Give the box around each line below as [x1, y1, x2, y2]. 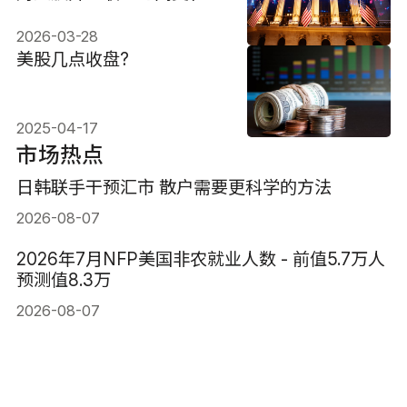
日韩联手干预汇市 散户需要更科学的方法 [15, 176, 332, 199]
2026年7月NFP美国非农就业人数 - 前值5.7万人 [15, 248, 385, 271]
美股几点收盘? [15, 48, 129, 71]
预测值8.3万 [15, 269, 111, 292]
